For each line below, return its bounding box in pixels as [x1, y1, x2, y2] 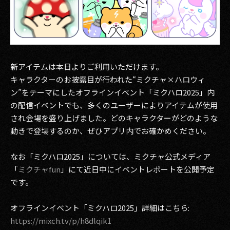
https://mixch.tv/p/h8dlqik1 [10, 215, 111, 226]
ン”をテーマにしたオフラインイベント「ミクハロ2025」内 [10, 87, 215, 98]
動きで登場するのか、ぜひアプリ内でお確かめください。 [10, 125, 210, 136]
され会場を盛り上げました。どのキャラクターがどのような [10, 112, 218, 123]
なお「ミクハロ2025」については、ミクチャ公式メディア [10, 151, 210, 162]
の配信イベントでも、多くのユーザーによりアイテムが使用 [10, 100, 218, 110]
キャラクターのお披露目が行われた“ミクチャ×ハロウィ [10, 74, 205, 85]
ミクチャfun [18, 164, 61, 175]
